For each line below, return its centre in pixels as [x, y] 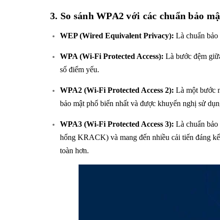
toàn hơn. [74, 150]
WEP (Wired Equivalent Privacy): [117, 35]
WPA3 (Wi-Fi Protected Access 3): [117, 124]
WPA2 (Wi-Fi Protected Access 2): [117, 90]
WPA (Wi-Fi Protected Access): [112, 56]
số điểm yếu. [80, 69]
